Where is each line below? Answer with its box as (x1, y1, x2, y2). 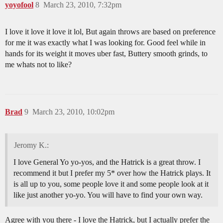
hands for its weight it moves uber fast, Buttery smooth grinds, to (5, 49, 208, 58)
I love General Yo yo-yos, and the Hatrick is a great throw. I (13, 158, 201, 167)
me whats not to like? (5, 60, 72, 69)
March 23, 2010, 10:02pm (32, 108, 114, 116)
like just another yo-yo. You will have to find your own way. (13, 191, 203, 200)
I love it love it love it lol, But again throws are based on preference (5, 27, 216, 36)
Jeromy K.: (13, 141, 49, 150)
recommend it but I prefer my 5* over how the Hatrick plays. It (13, 169, 211, 178)
